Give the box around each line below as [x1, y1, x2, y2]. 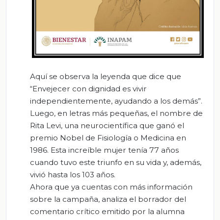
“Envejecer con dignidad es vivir [30, 84, 147, 94]
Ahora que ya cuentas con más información [30, 182, 192, 192]
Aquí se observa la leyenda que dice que [30, 72, 181, 82]
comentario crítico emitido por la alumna [30, 207, 185, 217]
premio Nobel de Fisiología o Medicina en [30, 133, 186, 143]
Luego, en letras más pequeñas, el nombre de [30, 109, 203, 118]
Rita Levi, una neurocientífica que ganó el [30, 121, 184, 131]
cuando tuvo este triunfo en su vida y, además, [30, 158, 201, 167]
